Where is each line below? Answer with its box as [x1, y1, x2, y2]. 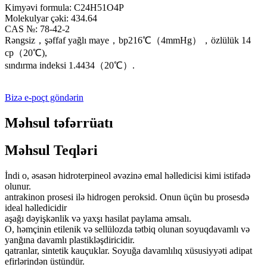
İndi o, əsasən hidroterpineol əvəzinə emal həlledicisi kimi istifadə [5, 170, 250, 181]
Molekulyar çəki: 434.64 [5, 13, 97, 23]
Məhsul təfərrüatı [5, 114, 113, 131]
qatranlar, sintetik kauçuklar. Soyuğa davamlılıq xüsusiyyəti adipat [5, 246, 252, 256]
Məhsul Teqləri [5, 142, 98, 159]
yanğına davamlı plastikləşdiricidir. [5, 235, 135, 246]
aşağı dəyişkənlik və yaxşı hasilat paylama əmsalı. [5, 213, 191, 224]
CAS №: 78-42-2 [5, 23, 70, 34]
